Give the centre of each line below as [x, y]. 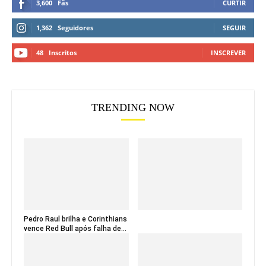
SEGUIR [234, 27]
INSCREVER [228, 52]
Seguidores [75, 27]
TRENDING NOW [133, 107]
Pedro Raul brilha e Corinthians [75, 219]
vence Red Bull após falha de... [75, 229]
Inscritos [63, 52]
